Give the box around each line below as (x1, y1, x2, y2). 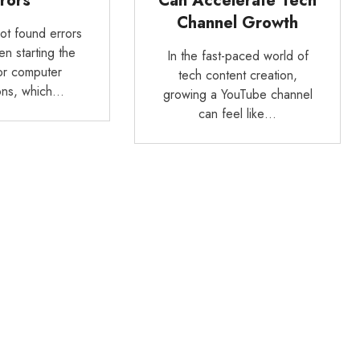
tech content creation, (178, 66, 297, 85)
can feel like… (198, 104, 277, 124)
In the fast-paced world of (166, 47, 309, 66)
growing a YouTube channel (162, 85, 313, 104)
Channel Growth (177, 11, 299, 35)
